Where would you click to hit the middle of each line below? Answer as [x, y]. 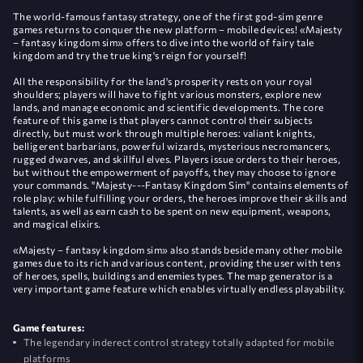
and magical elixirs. [58, 223]
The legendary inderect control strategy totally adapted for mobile [179, 342]
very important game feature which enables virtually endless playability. [179, 288]
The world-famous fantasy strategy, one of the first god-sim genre [168, 16]
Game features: [49, 327]
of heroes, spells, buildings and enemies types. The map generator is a [173, 275]
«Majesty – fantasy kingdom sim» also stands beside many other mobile [178, 249]
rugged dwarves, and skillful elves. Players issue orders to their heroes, [177, 158]
